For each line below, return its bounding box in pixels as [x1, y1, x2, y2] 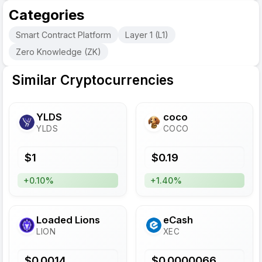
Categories [9, 6, 84, 23]
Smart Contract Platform [16, 30, 111, 40]
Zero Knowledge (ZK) [16, 47, 101, 57]
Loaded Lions [36, 214, 100, 226]
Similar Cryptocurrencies [12, 72, 174, 88]
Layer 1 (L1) [125, 30, 168, 40]
